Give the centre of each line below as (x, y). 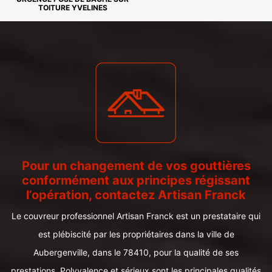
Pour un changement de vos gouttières (136, 166)
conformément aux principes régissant (136, 180)
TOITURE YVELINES (73, 8)
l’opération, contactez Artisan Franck (136, 195)
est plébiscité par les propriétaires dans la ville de (136, 234)
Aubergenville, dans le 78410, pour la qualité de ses (136, 252)
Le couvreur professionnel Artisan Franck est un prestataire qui (136, 216)
